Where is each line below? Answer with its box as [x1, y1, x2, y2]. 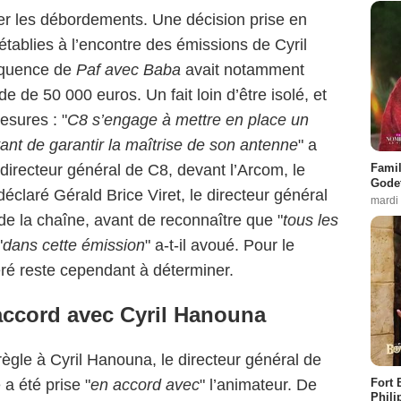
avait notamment [181, 60, 304, 79]
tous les [283, 210, 338, 229]
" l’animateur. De [200, 375, 317, 394]
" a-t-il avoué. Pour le [145, 235, 294, 254]
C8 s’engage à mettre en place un [67, 110, 309, 129]
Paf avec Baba [76, 60, 181, 79]
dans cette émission [3, 235, 145, 254]
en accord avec [90, 375, 200, 394]
